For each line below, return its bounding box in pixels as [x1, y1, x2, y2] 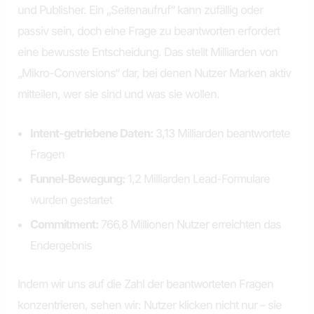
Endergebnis [30, 238, 93, 253]
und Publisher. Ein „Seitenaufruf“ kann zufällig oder [18, 2, 264, 17]
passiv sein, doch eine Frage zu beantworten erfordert [18, 23, 280, 38]
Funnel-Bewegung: [30, 172, 125, 186]
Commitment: [30, 217, 99, 232]
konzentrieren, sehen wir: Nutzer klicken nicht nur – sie [18, 297, 282, 312]
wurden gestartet [30, 193, 113, 207]
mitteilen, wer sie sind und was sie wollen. [18, 86, 220, 101]
